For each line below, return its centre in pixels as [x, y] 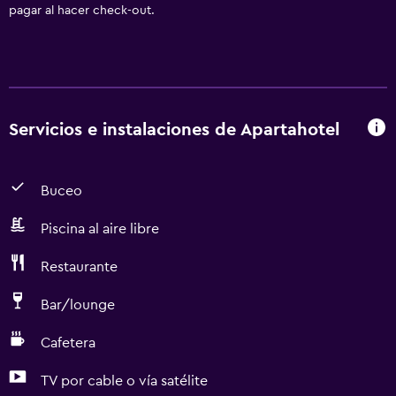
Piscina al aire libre [100, 229]
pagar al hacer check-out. [82, 11]
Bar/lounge [78, 305]
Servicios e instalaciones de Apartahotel [174, 129]
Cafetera [68, 343]
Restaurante [79, 267]
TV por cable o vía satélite [124, 381]
